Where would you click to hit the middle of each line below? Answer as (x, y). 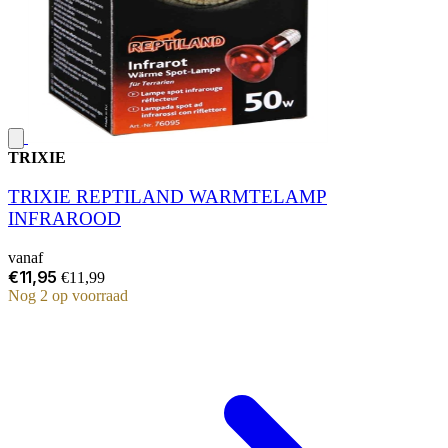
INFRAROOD (64, 218)
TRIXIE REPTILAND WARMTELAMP (167, 196)
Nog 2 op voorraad (68, 295)
